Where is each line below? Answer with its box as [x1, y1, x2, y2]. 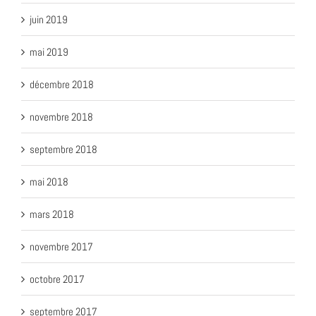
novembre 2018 [30, 109, 93, 123]
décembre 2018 [30, 77, 94, 91]
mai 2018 [30, 174, 68, 188]
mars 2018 [30, 207, 74, 221]
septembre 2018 [30, 142, 97, 156]
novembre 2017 [30, 239, 93, 253]
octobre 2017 [30, 272, 85, 286]
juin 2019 [30, 12, 68, 26]
